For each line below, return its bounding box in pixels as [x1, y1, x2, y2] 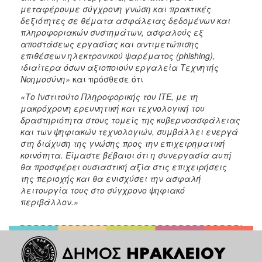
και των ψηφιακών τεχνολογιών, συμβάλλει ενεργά [20, 126, 238, 138]
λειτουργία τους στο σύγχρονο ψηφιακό [20, 184, 185, 196]
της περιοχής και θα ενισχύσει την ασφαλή [20, 173, 201, 185]
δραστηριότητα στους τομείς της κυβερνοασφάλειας [20, 114, 240, 126]
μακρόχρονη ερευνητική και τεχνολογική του [20, 102, 205, 115]
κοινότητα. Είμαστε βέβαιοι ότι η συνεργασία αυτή [20, 149, 232, 161]
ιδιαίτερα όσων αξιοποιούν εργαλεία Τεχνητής [20, 61, 219, 74]
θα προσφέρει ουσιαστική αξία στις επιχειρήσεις [20, 161, 227, 173]
